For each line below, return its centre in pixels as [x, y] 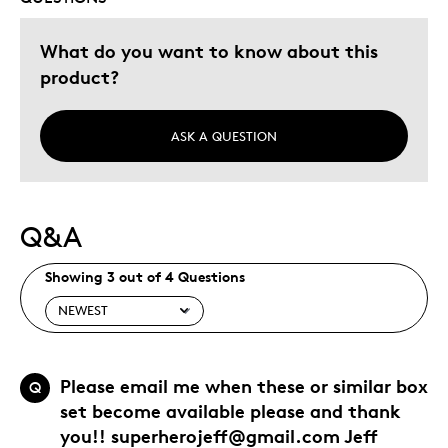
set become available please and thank [230, 410]
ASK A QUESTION [224, 135]
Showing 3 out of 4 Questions [145, 277]
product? [79, 76]
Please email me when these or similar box [244, 385]
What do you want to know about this [209, 50]
